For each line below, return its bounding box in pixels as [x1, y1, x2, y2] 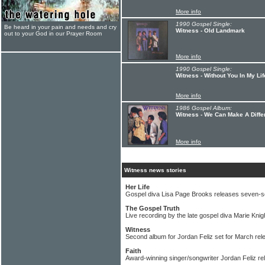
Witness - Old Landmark [176, 27, 245, 34]
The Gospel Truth [125, 205, 180, 212]
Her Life [125, 183, 150, 190]
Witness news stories [124, 167, 186, 173]
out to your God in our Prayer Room [4, 30, 102, 37]
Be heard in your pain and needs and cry [4, 24, 117, 30]
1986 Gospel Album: [176, 105, 232, 111]
